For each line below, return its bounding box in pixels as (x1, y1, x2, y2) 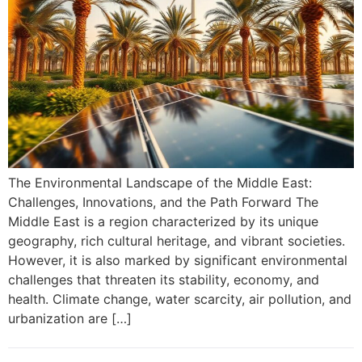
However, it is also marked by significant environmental (8, 251, 347, 268)
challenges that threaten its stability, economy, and (8, 271, 319, 288)
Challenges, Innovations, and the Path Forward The (8, 193, 318, 210)
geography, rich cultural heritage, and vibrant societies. (8, 232, 345, 249)
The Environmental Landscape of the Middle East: (8, 174, 312, 191)
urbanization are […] (8, 309, 132, 326)
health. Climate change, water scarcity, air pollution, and (8, 290, 351, 307)
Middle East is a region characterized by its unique (8, 213, 318, 229)
